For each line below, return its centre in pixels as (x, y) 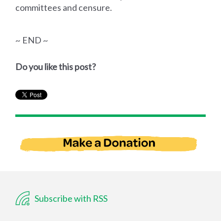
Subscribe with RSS (71, 198)
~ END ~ (32, 40)
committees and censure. (64, 7)
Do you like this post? (56, 66)
